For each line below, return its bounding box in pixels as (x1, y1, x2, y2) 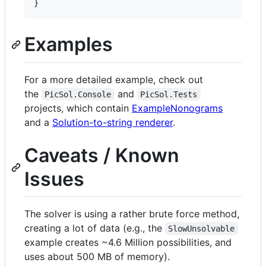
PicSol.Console (45, 89, 112, 99)
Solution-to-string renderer (52, 116, 173, 128)
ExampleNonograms (132, 102, 223, 114)
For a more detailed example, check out (24, 73, 203, 85)
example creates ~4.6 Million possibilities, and (24, 236, 232, 249)
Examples (24, 33, 113, 56)
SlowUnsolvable (168, 224, 235, 234)
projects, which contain (24, 102, 132, 114)
